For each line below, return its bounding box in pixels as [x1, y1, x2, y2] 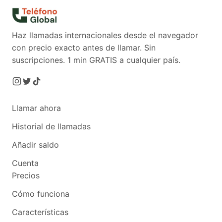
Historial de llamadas [12, 121, 91, 132]
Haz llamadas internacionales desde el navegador [12, 30, 198, 41]
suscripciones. [12, 55, 65, 65]
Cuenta [12, 158, 39, 168]
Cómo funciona [12, 189, 69, 199]
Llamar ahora [12, 103, 61, 113]
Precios [12, 170, 40, 181]
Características [12, 207, 68, 218]
